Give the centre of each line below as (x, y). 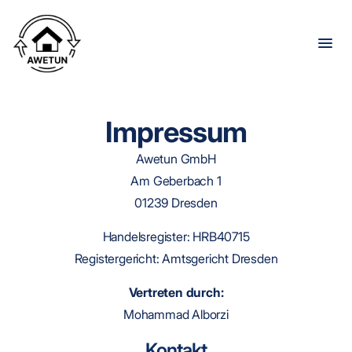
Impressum (176, 132)
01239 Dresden (176, 203)
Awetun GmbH (176, 159)
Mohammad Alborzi (176, 314)
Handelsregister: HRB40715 (176, 236)
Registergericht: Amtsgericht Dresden (176, 258)
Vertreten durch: (176, 292)
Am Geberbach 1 (176, 181)
